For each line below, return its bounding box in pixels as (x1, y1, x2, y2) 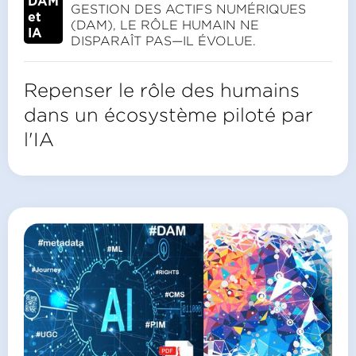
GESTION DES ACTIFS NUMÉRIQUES (71, 2, 306, 17)
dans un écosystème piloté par (24, 104, 313, 126)
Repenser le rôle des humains (24, 79, 300, 101)
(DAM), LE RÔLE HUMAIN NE (71, 18, 259, 33)
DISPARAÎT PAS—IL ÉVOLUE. (71, 34, 256, 48)
